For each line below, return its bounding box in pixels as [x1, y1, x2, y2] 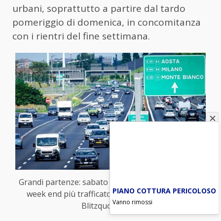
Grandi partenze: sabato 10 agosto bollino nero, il [19, 176, 202, 187]
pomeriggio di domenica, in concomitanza [12, 16, 201, 29]
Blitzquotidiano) [81, 200, 140, 211]
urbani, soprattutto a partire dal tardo [12, 2, 185, 15]
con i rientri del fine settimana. [12, 30, 150, 43]
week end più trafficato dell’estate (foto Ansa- [27, 188, 194, 199]
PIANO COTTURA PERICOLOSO [112, 185, 216, 195]
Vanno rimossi [112, 197, 152, 206]
